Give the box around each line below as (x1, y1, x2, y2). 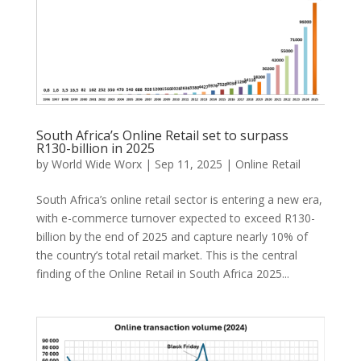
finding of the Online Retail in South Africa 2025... (35, 266, 289, 282)
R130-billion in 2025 (35, 139, 155, 158)
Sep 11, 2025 (154, 156, 222, 172)
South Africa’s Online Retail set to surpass (35, 127, 288, 145)
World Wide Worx (51, 156, 142, 172)
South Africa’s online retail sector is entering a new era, (35, 192, 322, 208)
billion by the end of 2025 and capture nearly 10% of (35, 229, 308, 245)
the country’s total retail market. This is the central (35, 247, 297, 263)
